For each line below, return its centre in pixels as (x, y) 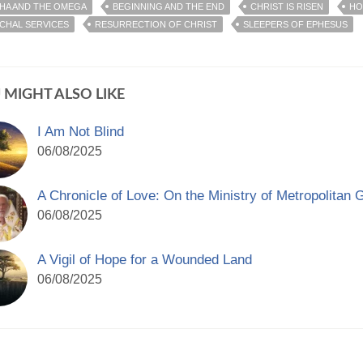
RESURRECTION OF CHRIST (156, 24)
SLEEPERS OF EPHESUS (295, 24)
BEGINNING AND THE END (169, 6)
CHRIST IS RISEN (287, 6)
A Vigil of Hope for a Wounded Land (145, 260)
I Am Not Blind (81, 132)
